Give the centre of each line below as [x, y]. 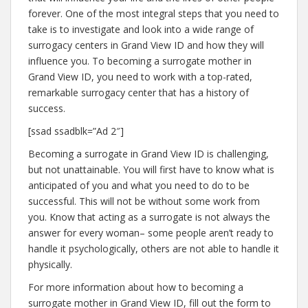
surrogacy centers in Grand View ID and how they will [146, 45]
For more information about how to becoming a [136, 287]
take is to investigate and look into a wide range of [141, 29]
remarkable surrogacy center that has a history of [139, 92]
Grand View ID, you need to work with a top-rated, [140, 77]
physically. [50, 264]
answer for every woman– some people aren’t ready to [151, 233]
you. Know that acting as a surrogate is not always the [149, 217]
